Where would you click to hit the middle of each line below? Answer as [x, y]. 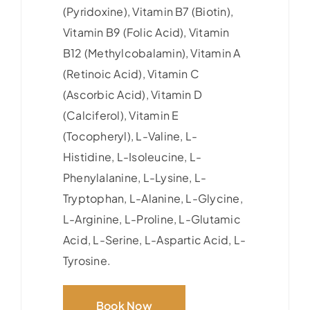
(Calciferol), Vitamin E [121, 115]
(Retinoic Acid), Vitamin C [131, 73]
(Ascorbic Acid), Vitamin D [133, 94]
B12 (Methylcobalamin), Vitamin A [152, 53]
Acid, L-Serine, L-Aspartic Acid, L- [154, 239]
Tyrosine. [87, 260]
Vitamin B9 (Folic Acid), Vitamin [146, 32]
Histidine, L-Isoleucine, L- [132, 156]
